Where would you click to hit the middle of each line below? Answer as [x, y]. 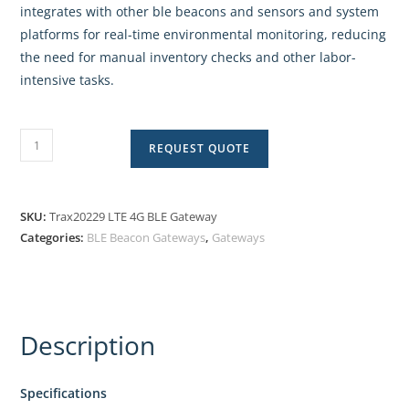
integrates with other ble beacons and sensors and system [200, 12]
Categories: [54, 238]
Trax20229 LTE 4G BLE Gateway [134, 217]
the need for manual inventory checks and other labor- [189, 58]
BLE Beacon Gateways [147, 238]
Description [88, 346]
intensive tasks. [68, 80]
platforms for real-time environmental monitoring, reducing [204, 35]
